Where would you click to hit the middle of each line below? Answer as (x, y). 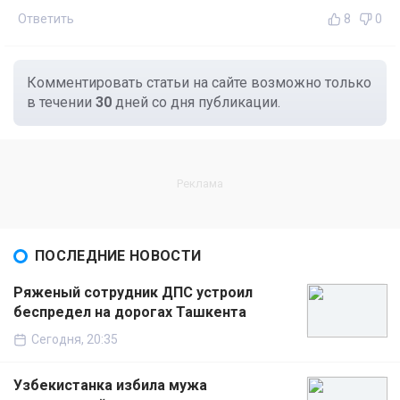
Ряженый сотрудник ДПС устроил (133, 293)
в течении (61, 103)
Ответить (46, 19)
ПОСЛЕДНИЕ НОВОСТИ (118, 256)
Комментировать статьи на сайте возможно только (199, 83)
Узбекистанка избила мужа (110, 386)
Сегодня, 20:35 (75, 340)
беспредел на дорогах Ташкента (130, 312)
